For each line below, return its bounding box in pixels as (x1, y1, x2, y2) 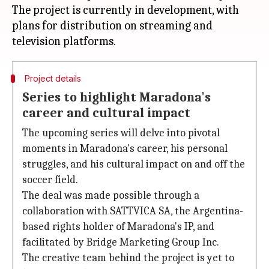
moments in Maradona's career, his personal (22, 142, 228, 155)
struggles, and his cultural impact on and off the (22, 158, 245, 171)
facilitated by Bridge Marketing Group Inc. (22, 236, 219, 249)
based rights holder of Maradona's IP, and (22, 220, 214, 233)
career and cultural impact (22, 105, 190, 121)
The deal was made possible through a (22, 189, 199, 202)
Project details (24, 73, 81, 83)
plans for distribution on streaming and (12, 19, 213, 32)
